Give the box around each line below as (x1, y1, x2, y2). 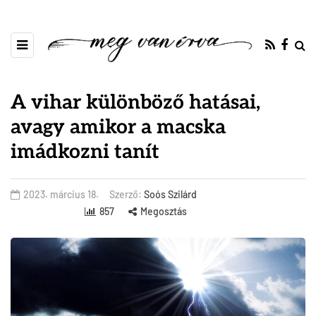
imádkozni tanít (11, 140, 159, 164)
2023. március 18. (23, 188, 99, 201)
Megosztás (140, 205, 187, 218)
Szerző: (109, 188, 144, 201)
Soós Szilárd (144, 188, 197, 201)
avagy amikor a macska (11, 116, 226, 140)
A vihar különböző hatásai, (11, 91, 260, 115)
